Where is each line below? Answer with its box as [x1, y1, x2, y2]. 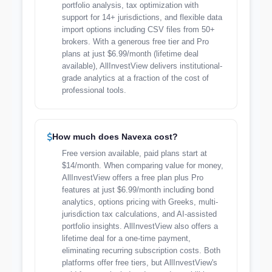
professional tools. [62, 86, 126, 95]
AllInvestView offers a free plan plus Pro [62, 173, 203, 182]
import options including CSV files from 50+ [62, 25, 215, 34]
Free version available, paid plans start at [62, 149, 207, 158]
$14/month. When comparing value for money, [62, 161, 223, 170]
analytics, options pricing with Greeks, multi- [62, 197, 218, 206]
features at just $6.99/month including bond [62, 185, 214, 194]
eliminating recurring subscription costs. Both [62, 246, 220, 255]
